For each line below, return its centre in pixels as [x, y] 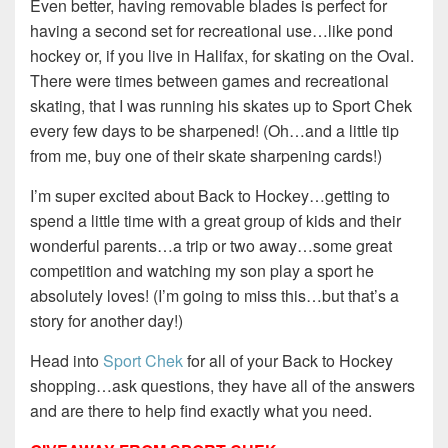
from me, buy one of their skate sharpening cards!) [206, 156]
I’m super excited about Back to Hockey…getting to [210, 196]
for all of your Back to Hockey [288, 361]
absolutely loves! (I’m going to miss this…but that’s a [214, 296]
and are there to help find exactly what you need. [201, 411]
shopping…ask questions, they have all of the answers [222, 386]
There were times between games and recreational [209, 81]
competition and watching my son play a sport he [202, 271]
